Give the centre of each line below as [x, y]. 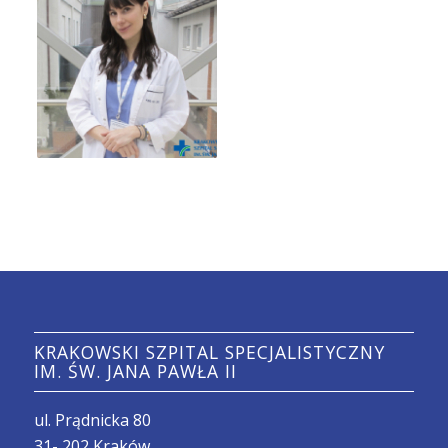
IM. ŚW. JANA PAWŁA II [135, 370]
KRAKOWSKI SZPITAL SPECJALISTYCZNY [209, 351]
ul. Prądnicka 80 [92, 419]
